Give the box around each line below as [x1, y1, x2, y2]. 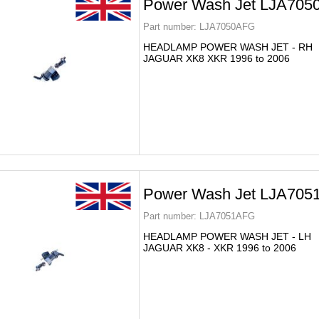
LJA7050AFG [197, 21, 255, 32]
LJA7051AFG [197, 211, 255, 221]
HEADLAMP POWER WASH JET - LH [143, 231, 311, 242]
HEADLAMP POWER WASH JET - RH [143, 41, 313, 53]
